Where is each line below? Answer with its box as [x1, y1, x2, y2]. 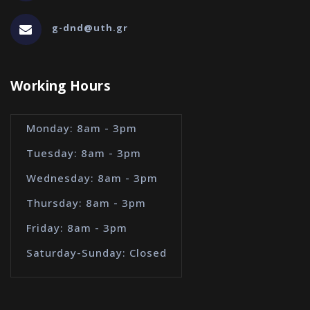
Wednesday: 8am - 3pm [26, 171, 158, 185]
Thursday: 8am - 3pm [26, 196, 146, 210]
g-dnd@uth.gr [52, 21, 128, 34]
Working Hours [10, 77, 111, 95]
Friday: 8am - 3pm [26, 221, 127, 235]
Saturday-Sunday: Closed [26, 246, 167, 259]
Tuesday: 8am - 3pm [26, 146, 141, 160]
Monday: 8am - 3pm [26, 121, 137, 135]
